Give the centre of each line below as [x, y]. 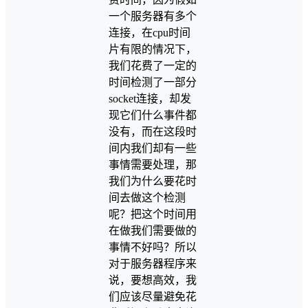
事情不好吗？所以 [153, 247]
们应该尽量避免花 [153, 296]
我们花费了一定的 [153, 65]
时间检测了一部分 [153, 82]
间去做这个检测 [147, 197]
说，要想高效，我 [153, 280]
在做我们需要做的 [153, 230]
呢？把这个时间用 [153, 214]
